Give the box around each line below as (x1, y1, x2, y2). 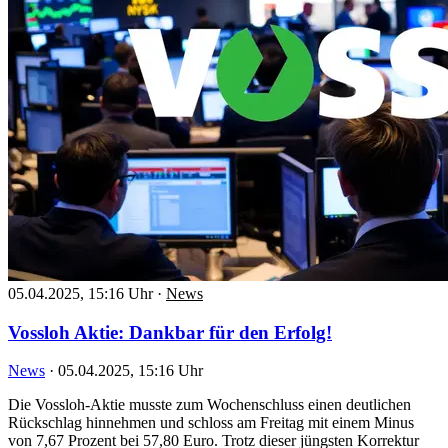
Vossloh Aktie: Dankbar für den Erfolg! (8, 321, 332, 343)
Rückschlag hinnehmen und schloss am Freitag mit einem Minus (8, 414, 414, 432)
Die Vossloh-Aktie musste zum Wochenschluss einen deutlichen (8, 396, 411, 414)
